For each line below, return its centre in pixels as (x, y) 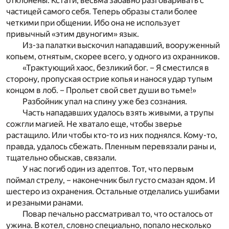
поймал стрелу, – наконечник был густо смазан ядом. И (111, 180)
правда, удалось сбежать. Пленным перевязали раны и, (111, 146)
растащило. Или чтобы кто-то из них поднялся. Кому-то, (112, 135)
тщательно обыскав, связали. (61, 157)
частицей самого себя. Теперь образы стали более (102, 11)
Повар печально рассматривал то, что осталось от (118, 214)
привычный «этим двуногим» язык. (73, 34)
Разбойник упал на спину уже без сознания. (105, 101)
